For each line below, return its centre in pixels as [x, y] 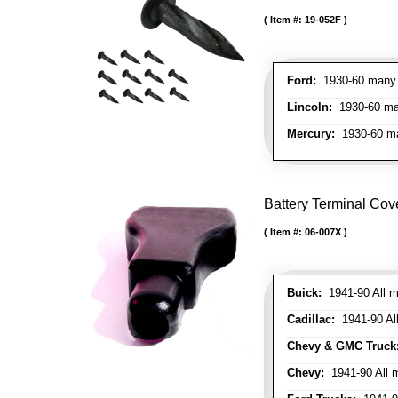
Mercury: [311, 134]
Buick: [304, 293]
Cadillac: [311, 319]
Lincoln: [310, 107]
